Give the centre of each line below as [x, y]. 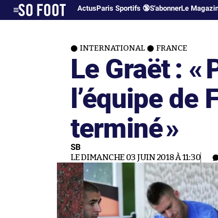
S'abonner [166, 8]
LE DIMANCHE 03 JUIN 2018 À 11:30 [136, 157]
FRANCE [172, 48]
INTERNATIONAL [112, 48]
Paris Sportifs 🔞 [123, 8]
